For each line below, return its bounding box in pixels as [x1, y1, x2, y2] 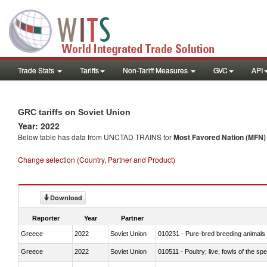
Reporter [32, 214, 60, 222]
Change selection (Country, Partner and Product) [18, 154, 175, 164]
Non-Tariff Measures [123, 65, 190, 75]
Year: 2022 [18, 120, 60, 132]
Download [50, 193, 82, 202]
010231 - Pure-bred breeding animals [158, 229, 265, 237]
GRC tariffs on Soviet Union [18, 107, 131, 117]
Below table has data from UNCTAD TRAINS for [18, 132, 173, 142]
